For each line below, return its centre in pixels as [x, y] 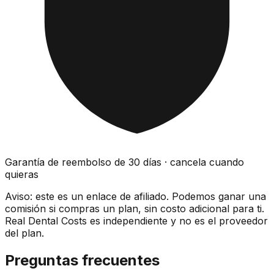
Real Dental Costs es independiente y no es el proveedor [136, 220]
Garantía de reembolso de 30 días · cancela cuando [124, 162]
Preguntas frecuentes [82, 260]
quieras [22, 174]
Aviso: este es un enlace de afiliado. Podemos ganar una [135, 196]
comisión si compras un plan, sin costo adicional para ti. [135, 208]
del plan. [24, 233]
